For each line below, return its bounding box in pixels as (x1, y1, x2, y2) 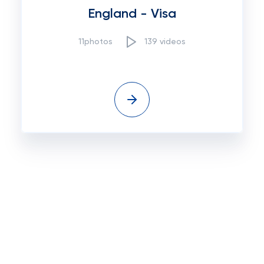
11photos (78, 37, 113, 46)
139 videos (144, 37, 186, 46)
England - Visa (88, 8, 176, 21)
